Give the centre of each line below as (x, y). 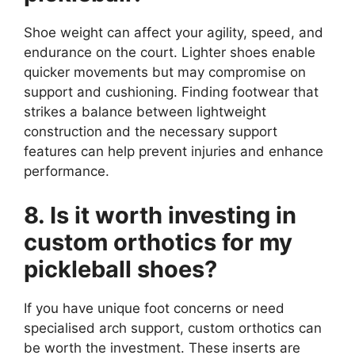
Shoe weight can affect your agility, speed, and (174, 33)
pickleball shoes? (120, 269)
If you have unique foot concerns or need (154, 308)
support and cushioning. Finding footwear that (171, 92)
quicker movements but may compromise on (165, 73)
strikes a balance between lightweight (145, 112)
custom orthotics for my (158, 242)
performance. (67, 172)
